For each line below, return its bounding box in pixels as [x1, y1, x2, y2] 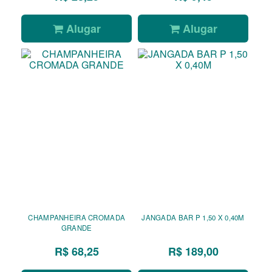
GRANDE [61, 223, 92, 233]
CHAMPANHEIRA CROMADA [28, 212, 126, 223]
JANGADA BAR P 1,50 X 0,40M [178, 212, 245, 223]
